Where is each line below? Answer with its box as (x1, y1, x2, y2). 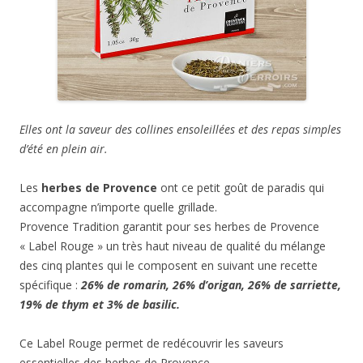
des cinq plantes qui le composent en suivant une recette (19, 258, 318, 273)
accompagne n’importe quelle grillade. (19, 199, 217, 215)
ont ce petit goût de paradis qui (157, 180, 324, 195)
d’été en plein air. (19, 141, 108, 156)
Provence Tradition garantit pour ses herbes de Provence (19, 219, 319, 234)
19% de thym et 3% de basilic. (19, 297, 180, 312)
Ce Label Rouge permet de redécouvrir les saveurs (19, 335, 284, 351)
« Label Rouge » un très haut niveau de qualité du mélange (19, 238, 326, 254)
